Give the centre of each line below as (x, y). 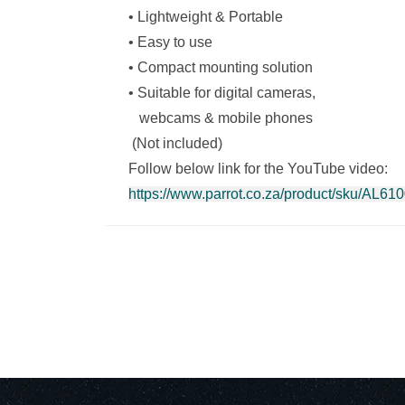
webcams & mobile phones (221, 118)
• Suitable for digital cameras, (224, 92)
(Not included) (175, 143)
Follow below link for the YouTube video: (258, 168)
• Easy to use (170, 42)
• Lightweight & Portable (206, 16)
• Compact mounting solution (221, 67)
